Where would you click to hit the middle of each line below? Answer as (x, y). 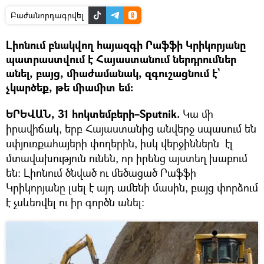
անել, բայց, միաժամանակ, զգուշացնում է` (113, 73)
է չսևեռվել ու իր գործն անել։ (75, 202)
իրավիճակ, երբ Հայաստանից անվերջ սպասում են (131, 128)
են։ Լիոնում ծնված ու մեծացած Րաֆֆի (101, 172)
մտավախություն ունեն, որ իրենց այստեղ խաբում (127, 158)
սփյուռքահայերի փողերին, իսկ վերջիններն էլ (119, 143)
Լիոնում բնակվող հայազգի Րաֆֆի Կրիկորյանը (126, 45)
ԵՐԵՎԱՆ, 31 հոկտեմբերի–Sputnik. (93, 114)
